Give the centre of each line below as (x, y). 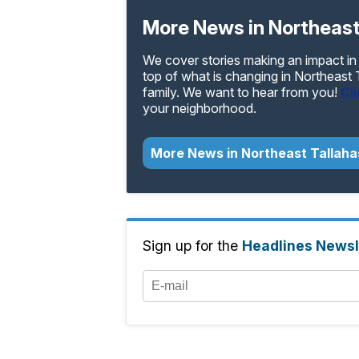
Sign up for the (192, 246)
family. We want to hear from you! (242, 93)
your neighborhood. (200, 109)
